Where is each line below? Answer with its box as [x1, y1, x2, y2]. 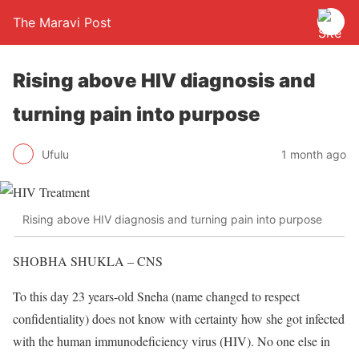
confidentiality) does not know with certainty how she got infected [13, 309, 345, 327]
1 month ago [281, 147, 346, 161]
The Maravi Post [13, 14, 111, 30]
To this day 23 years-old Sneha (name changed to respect [13, 287, 300, 305]
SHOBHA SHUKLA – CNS [13, 252, 163, 269]
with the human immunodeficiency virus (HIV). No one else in [13, 332, 330, 349]
